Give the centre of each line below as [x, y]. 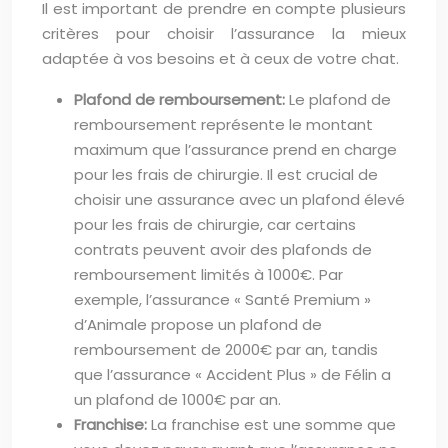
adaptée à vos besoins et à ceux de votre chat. [220, 58]
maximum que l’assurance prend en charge [235, 149]
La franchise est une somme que [273, 424]
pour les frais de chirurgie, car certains [215, 224]
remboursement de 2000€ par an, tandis [226, 349]
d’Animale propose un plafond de [198, 324]
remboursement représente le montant [223, 124]
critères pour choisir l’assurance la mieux [224, 33]
